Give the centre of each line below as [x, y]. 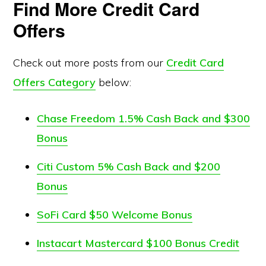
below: [114, 82]
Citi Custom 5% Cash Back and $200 [129, 167]
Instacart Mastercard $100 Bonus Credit [138, 243]
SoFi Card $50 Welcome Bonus [115, 215]
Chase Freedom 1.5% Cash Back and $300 [144, 118]
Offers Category [55, 82]
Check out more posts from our [90, 63]
